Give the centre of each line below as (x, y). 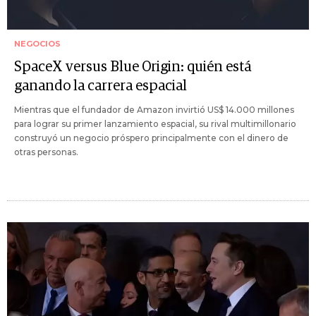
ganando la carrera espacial (101, 86)
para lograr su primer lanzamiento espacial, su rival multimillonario (155, 124)
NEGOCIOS (37, 44)
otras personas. (46, 152)
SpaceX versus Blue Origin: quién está (133, 67)
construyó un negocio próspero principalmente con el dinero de (151, 138)
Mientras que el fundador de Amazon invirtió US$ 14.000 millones (154, 110)
